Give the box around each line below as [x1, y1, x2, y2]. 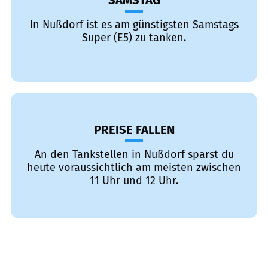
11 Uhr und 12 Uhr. [90, 174, 178, 187]
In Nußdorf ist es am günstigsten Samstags [29, 18, 239, 31]
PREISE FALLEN [93, 123, 175, 137]
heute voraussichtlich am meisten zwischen [27, 161, 241, 174]
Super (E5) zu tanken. [82, 31, 186, 44]
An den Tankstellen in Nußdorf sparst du [34, 148, 234, 161]
